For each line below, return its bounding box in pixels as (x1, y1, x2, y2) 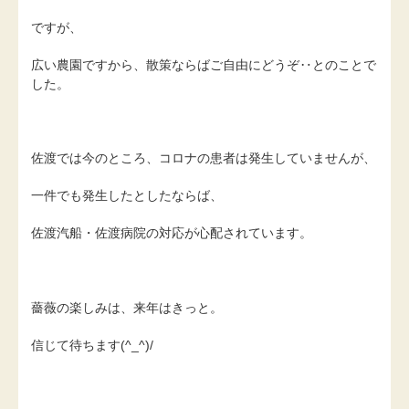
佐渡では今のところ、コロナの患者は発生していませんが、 (31, 151, 376, 166)
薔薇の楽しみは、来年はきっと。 (31, 299, 223, 315)
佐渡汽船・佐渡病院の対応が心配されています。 (31, 225, 312, 241)
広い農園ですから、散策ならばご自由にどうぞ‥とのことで (31, 57, 376, 72)
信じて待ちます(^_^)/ (31, 337, 153, 352)
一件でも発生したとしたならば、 (31, 188, 223, 204)
